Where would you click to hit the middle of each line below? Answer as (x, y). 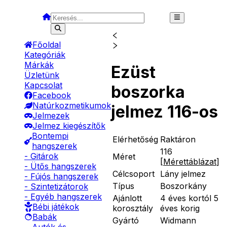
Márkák (39, 65)
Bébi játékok (56, 207)
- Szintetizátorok (56, 186)
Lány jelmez (183, 174)
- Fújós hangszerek (61, 176)
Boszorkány (183, 186)
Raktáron (178, 139)
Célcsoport (134, 174)
